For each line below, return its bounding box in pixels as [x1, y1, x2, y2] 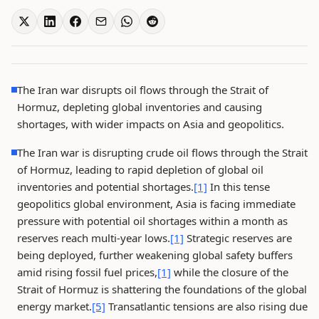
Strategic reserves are [184, 231, 292, 245]
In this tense [207, 179, 270, 194]
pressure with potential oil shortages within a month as [17, 214, 288, 228]
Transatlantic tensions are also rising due [105, 299, 308, 313]
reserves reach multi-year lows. [17, 231, 170, 245]
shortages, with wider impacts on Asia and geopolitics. [17, 117, 284, 131]
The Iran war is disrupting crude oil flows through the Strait [17, 145, 308, 159]
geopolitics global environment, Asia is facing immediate [17, 197, 296, 211]
